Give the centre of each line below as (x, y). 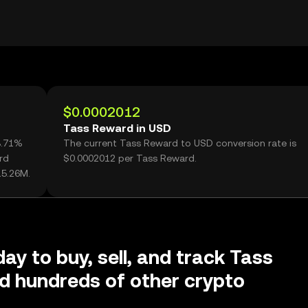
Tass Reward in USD (117, 128)
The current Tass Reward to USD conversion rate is (180, 143)
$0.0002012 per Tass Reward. (130, 158)
